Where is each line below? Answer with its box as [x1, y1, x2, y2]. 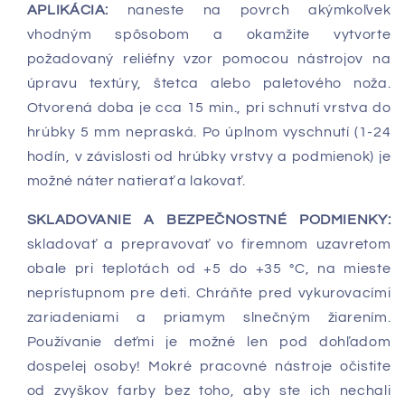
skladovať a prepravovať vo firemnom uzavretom [26, 237, 391, 252]
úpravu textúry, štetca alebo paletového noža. [26, 76, 391, 91]
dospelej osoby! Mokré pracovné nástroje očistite [26, 359, 391, 374]
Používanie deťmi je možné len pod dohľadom [26, 334, 391, 350]
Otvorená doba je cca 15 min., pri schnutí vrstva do [26, 100, 391, 116]
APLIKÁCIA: [26, 3, 109, 18]
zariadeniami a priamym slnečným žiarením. [26, 310, 391, 325]
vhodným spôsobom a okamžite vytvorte [26, 27, 391, 42]
